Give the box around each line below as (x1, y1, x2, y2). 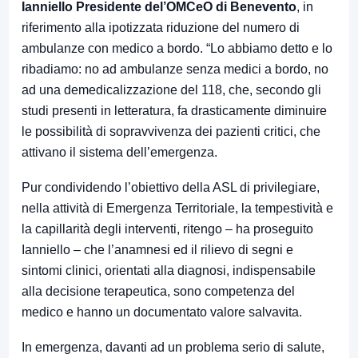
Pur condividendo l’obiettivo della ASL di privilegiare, (22, 181, 320, 194)
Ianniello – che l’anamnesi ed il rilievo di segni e (22, 243, 293, 257)
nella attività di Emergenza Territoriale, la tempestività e (22, 201, 333, 215)
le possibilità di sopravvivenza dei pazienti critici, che (22, 125, 320, 138)
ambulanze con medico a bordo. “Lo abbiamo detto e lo (22, 42, 332, 55)
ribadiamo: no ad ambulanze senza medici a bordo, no (22, 62, 328, 76)
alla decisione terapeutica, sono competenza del (22, 284, 295, 298)
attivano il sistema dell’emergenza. (22, 145, 217, 159)
